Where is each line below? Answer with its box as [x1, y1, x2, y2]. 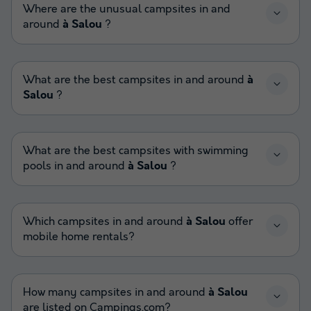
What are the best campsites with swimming [23, 144, 249, 158]
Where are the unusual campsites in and [23, 2, 230, 16]
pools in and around [23, 159, 128, 173]
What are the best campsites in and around [23, 73, 247, 87]
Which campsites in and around [23, 215, 186, 228]
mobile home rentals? [23, 230, 135, 244]
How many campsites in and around [23, 285, 208, 299]
